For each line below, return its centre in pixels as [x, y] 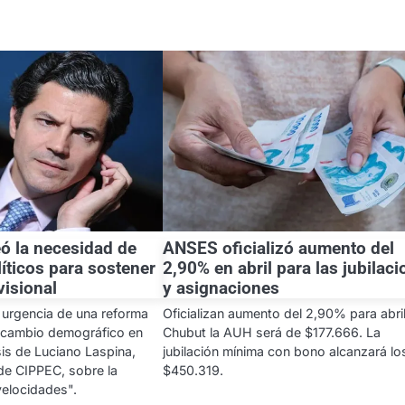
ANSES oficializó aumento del [279, 248]
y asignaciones [221, 287]
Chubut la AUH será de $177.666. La [272, 332]
